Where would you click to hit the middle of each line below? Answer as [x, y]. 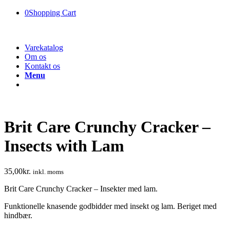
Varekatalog [44, 47]
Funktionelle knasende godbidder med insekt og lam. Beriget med [110, 206]
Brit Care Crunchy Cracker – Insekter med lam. [81, 188]
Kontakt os [42, 66]
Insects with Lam [64, 146]
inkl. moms [48, 171]
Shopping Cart [52, 13]
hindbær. [18, 215]
